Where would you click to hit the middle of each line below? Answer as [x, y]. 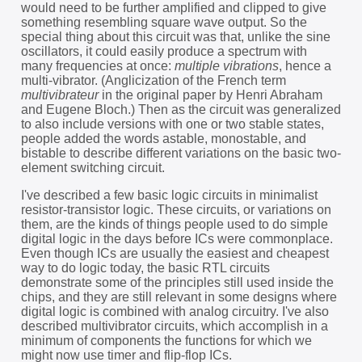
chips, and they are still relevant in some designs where [179, 297]
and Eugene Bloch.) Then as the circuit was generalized [181, 109]
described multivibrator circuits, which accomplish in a [174, 326]
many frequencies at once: [97, 65]
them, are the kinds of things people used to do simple [174, 224]
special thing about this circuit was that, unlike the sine [175, 36]
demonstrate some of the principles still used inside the [177, 282]
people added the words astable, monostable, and [163, 138]
